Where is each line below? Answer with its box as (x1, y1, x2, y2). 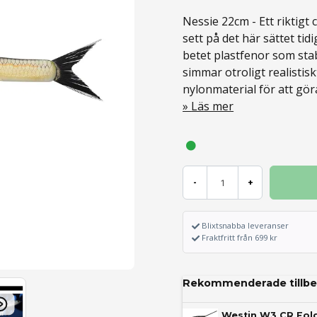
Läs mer (191, 98, 234, 114)
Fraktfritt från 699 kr (202, 232, 278, 243)
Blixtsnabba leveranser (202, 220, 289, 231)
